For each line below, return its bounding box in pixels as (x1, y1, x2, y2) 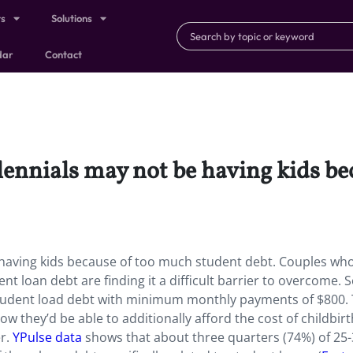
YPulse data (13, 329, 82, 346)
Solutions (51, 12, 93, 24)
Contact (45, 48, 83, 61)
